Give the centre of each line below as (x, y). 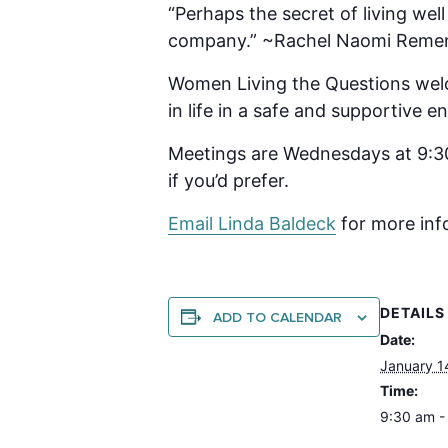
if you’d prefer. (228, 180)
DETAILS (412, 312)
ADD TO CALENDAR (277, 317)
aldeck (308, 223)
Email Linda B (224, 223)
